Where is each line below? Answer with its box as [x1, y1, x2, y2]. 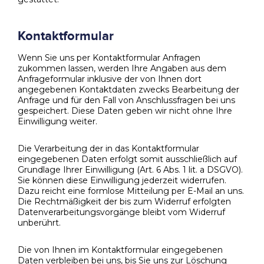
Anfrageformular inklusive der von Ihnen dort [18, 73, 202, 84]
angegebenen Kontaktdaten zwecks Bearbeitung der [18, 84, 239, 95]
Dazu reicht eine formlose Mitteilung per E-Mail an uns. [18, 185, 244, 196]
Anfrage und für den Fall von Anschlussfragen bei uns [18, 94, 235, 105]
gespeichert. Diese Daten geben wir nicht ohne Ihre [18, 105, 232, 116]
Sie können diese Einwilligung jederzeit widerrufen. [18, 174, 226, 186]
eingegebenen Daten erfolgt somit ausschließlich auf [18, 153, 237, 164]
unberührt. [18, 217, 61, 228]
